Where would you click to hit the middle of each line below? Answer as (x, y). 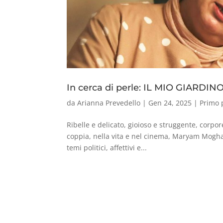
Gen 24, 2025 (170, 103)
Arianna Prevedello (109, 103)
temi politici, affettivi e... (107, 147)
